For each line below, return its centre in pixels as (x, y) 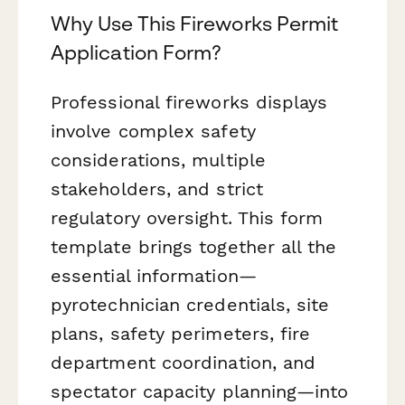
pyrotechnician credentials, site (190, 304)
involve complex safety (153, 131)
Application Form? (137, 52)
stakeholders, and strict (157, 188)
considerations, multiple (158, 160)
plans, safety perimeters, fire (181, 333)
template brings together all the (194, 246)
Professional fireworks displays (189, 102)
